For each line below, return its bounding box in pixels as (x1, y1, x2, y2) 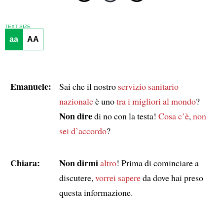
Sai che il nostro (59, 80, 118, 92)
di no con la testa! (92, 110, 158, 122)
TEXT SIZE (4, 24, 31, 30)
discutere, (59, 171, 95, 184)
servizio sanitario (117, 80, 179, 92)
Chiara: (10, 156, 40, 169)
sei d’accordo (59, 124, 107, 137)
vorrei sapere (95, 171, 141, 184)
